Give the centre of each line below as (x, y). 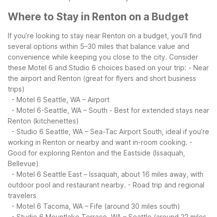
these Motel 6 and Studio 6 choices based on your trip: (97, 68)
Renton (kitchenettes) (43, 121)
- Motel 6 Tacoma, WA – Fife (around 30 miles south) (94, 206)
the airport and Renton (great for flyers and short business (102, 78)
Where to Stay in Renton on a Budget (98, 16)
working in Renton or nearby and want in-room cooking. (98, 142)
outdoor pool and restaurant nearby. (67, 185)
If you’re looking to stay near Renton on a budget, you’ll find (105, 36)
